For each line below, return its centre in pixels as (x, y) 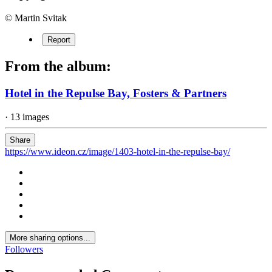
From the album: (58, 66)
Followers (24, 249)
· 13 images (27, 117)
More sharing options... (50, 237)
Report (59, 40)
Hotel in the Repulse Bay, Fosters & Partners (116, 93)
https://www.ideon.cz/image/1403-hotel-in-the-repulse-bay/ (117, 151)
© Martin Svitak (36, 18)
